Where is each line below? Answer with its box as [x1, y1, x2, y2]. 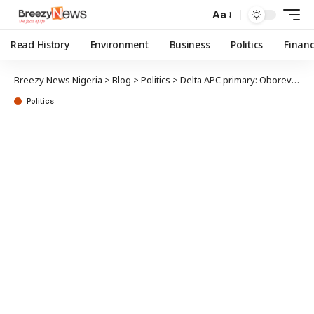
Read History [11, 38, 69, 51]
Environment [90, 38, 149, 51]
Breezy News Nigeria [14, 74, 102, 86]
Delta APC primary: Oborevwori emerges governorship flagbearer [180, 74, 292, 86]
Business [169, 38, 210, 51]
